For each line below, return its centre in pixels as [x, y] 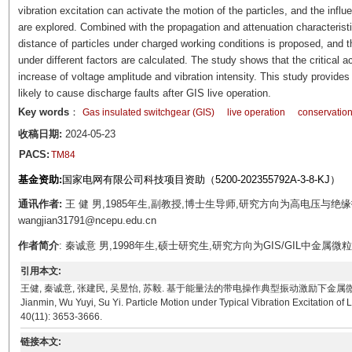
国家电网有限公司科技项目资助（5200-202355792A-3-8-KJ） [201, 180]
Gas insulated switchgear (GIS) [148, 112]
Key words [43, 112]
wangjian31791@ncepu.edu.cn [92, 220]
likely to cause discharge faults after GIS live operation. [144, 93]
